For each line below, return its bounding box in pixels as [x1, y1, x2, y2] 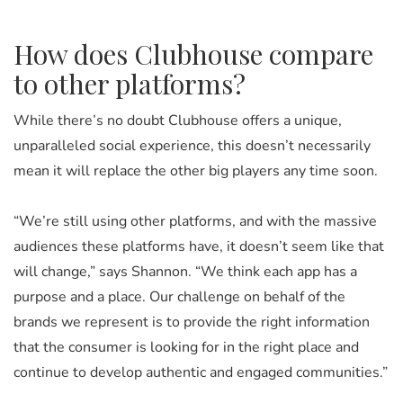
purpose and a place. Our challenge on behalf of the [13, 286, 345, 307]
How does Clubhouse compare [13, 35, 373, 72]
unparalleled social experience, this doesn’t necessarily [13, 135, 371, 156]
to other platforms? [13, 65, 246, 102]
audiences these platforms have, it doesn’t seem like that [13, 236, 384, 256]
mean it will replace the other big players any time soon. [13, 160, 378, 181]
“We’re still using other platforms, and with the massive [13, 210, 377, 231]
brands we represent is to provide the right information [13, 311, 370, 332]
